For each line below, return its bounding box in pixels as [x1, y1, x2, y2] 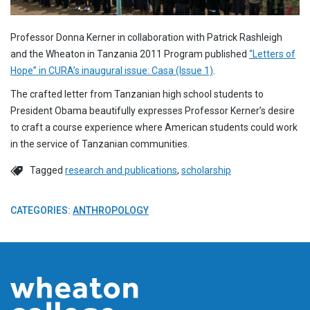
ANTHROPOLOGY [73, 204, 149, 216]
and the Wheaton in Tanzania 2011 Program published [10, 48, 249, 60]
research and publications [65, 164, 177, 176]
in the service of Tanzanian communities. [10, 138, 190, 149]
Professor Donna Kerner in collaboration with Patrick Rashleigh [10, 31, 282, 43]
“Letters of [249, 48, 295, 60]
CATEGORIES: [10, 204, 73, 216]
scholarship [181, 164, 231, 176]
